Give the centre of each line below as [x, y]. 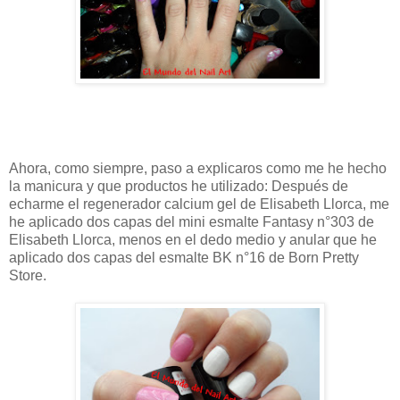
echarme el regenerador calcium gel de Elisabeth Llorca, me [199, 204]
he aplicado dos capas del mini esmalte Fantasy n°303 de [192, 221]
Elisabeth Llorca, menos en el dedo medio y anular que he [193, 239]
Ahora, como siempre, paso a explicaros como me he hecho [198, 168]
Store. [28, 275]
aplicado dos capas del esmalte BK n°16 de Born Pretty [184, 257]
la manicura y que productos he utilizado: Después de [179, 186]
